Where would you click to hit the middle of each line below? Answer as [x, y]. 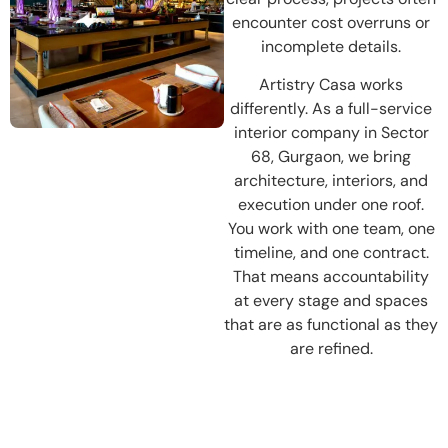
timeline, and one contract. [331, 252]
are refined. [331, 348]
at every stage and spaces [331, 300]
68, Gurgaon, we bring [331, 156]
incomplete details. [331, 46]
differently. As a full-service [331, 108]
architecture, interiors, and [331, 180]
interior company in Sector [331, 132]
